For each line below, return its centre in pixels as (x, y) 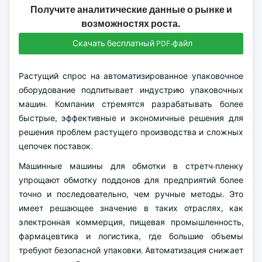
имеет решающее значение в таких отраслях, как (131, 208)
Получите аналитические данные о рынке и (131, 10)
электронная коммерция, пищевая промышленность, (131, 222)
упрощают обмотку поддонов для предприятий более (131, 180)
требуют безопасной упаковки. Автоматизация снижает (131, 250)
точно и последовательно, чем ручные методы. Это (131, 194)
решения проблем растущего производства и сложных (131, 132)
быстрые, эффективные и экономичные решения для (131, 118)
